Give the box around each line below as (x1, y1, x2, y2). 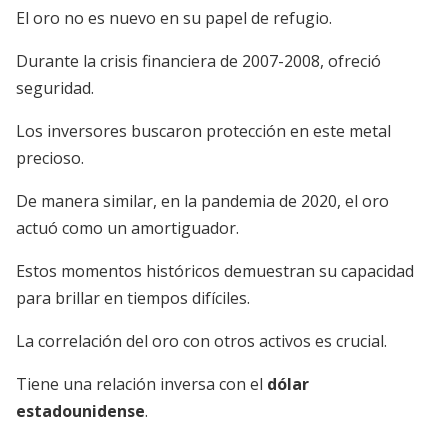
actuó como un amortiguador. (16, 217, 239, 239)
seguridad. (16, 77, 94, 99)
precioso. (16, 147, 84, 169)
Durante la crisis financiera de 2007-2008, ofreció (16, 50, 381, 72)
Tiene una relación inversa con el (16, 373, 267, 395)
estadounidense (16, 400, 145, 422)
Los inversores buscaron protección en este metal (16, 120, 391, 142)
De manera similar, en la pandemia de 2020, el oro (16, 190, 389, 212)
